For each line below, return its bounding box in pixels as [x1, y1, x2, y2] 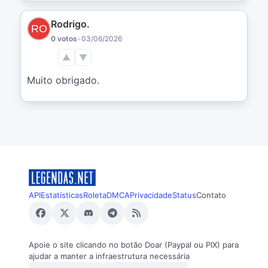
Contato [196, 190, 226, 200]
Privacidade [130, 190, 172, 200]
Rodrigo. [51, 17, 90, 30]
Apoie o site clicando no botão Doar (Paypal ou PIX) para [29, 239, 239, 249]
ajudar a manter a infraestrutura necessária [29, 251, 190, 261]
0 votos [51, 33, 77, 43]
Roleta [83, 190, 106, 200]
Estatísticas [41, 190, 83, 200]
